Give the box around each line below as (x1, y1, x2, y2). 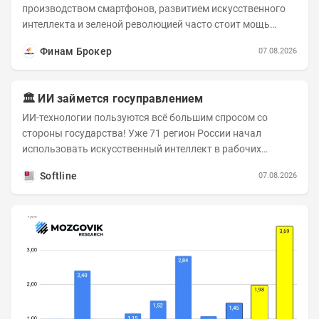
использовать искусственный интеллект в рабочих (22, 143, 261, 155)
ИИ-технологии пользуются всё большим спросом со (22, 112, 268, 124)
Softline (40, 170, 78, 182)
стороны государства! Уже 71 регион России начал (22, 127, 261, 140)
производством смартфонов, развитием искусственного (22, 3, 286, 15)
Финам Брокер (40, 46, 113, 58)
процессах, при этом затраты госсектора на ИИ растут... (22, 159, 286, 171)
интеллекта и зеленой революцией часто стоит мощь (22, 19, 270, 31)
